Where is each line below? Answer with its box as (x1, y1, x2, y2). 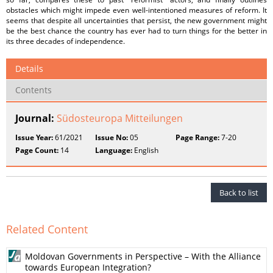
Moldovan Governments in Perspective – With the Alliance (25, 250, 261, 262)
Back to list (219, 187, 258, 198)
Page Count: (15, 145, 58, 155)
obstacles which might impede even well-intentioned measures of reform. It (6, 5, 267, 15)
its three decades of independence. (6, 36, 125, 46)
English (132, 145, 159, 155)
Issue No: (95, 132, 129, 143)
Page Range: (175, 132, 219, 143)
